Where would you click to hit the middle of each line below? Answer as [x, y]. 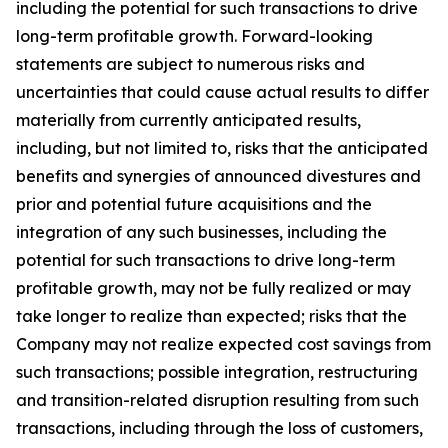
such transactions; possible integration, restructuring [217, 371]
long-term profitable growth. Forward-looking [194, 35]
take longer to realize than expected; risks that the [211, 315]
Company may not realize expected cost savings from [223, 343]
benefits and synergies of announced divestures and [218, 175]
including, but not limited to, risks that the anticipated [222, 147]
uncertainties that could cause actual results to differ [222, 91]
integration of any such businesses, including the [201, 231]
